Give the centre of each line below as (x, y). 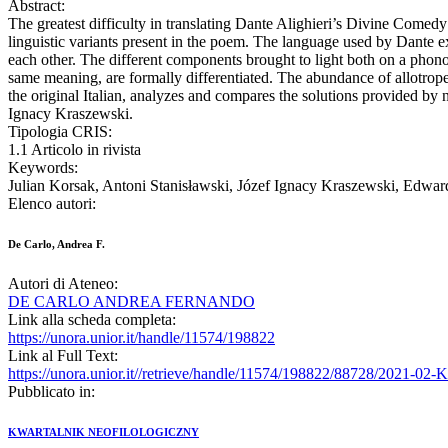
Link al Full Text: (63, 356)
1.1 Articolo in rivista (74, 150)
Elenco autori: (52, 204)
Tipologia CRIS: (60, 132)
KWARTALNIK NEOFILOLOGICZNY (103, 432)
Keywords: (43, 168)
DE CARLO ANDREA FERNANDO (131, 302)
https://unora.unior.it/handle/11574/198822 (141, 338)
